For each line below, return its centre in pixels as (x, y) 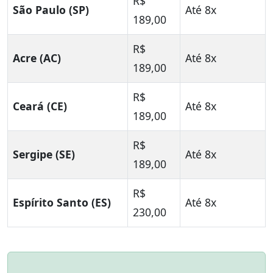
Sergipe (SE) (44, 154)
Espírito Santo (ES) (62, 203)
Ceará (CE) (40, 106)
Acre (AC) (37, 58)
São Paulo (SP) (51, 10)
